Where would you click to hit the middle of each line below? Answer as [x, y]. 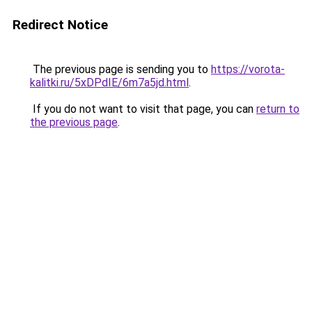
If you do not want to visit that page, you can [143, 109]
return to [278, 109]
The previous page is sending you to [120, 69]
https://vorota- [248, 69]
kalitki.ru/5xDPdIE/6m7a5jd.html [109, 83]
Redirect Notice [60, 25]
